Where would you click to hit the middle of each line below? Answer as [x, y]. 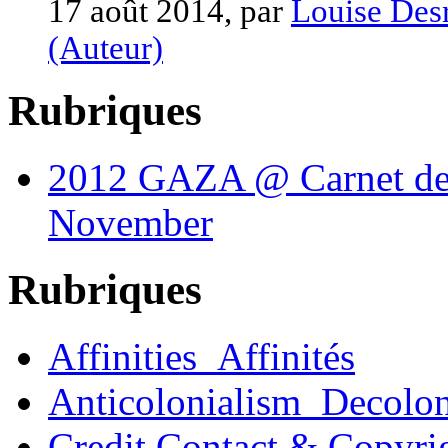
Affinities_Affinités [201, 357]
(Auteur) [105, 47]
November [130, 223]
